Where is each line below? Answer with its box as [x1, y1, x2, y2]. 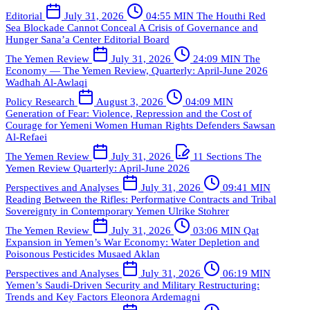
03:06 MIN [190, 224, 244, 236]
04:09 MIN [183, 95, 233, 107]
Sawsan [243, 119, 275, 131]
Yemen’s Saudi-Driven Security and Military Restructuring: [6, 279, 259, 291]
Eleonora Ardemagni [111, 291, 200, 302]
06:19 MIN [220, 267, 271, 279]
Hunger [6, 33, 41, 45]
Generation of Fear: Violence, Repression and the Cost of [6, 107, 252, 119]
